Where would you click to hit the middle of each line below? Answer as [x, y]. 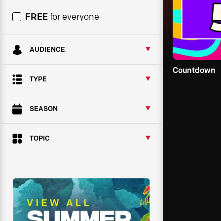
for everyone [74, 17]
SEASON [44, 109]
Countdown [194, 71]
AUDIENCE [47, 50]
